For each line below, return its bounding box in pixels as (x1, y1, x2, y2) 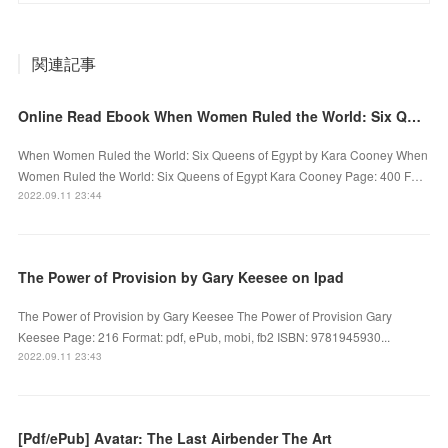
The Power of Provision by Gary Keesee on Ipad (18, 266, 345, 287)
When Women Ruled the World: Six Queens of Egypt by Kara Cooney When (18, 145, 429, 163)
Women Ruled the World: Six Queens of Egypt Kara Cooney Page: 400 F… (18, 166, 424, 184)
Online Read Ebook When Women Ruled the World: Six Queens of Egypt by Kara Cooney (407, 105, 422, 126)
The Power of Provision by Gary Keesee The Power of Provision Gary (18, 306, 393, 324)
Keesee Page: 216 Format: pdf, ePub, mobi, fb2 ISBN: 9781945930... (18, 327, 391, 345)
